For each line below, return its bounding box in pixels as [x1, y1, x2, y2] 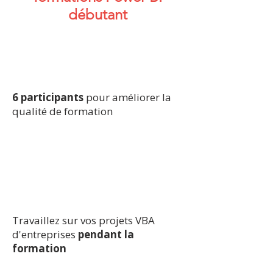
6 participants [12, 90, 83, 104]
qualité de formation [12, 104, 113, 118]
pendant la [78, 227, 134, 241]
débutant [68, 5, 127, 23]
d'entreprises [12, 227, 78, 241]
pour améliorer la [83, 90, 171, 104]
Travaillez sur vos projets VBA [12, 213, 155, 227]
